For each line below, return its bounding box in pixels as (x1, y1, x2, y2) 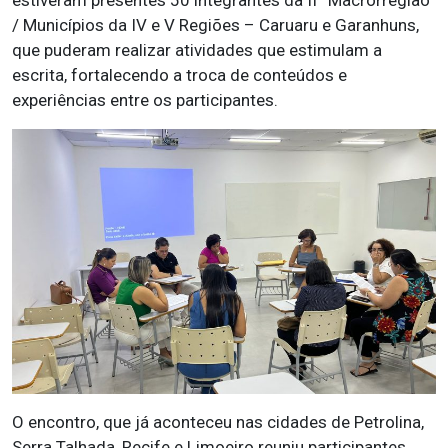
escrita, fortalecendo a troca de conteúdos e (12, 65, 347, 85)
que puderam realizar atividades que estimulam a (12, 40, 382, 60)
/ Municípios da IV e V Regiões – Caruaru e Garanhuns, (12, 15, 419, 35)
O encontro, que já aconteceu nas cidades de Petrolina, (12, 411, 424, 432)
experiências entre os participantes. (12, 90, 278, 110)
